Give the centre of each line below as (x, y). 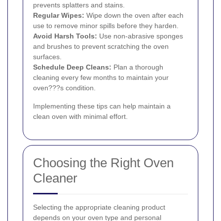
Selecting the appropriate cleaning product (99, 207)
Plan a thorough (137, 67)
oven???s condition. (64, 88)
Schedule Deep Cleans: (72, 67)
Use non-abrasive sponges (140, 36)
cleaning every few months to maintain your (101, 78)
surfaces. (47, 57)
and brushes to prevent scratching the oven (101, 47)
